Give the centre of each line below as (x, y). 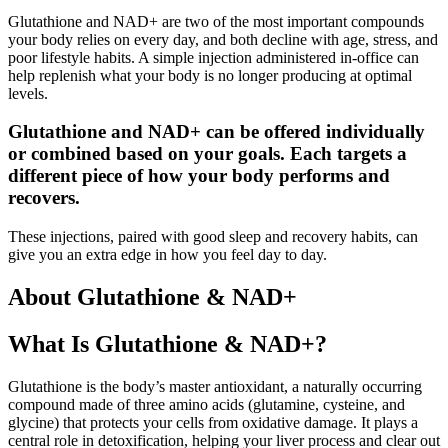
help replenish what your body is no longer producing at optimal (210, 75)
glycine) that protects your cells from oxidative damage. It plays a (213, 422)
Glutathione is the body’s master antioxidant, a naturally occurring (215, 386)
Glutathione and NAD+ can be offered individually (216, 132)
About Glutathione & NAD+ (152, 296)
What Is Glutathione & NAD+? (167, 343)
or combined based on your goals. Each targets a (207, 154)
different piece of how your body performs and (199, 176)
